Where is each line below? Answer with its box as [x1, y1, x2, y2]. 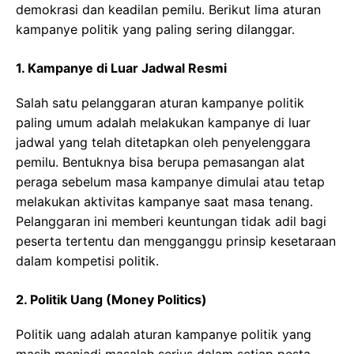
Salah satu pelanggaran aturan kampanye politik [16, 94, 304, 111]
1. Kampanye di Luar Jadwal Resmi [16, 59, 227, 76]
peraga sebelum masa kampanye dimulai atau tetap [16, 173, 325, 190]
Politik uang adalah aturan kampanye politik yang [16, 326, 311, 342]
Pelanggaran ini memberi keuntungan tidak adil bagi [16, 213, 326, 229]
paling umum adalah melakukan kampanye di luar [16, 114, 311, 130]
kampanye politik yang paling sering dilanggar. [16, 21, 295, 37]
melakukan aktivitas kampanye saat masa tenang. [16, 193, 313, 209]
